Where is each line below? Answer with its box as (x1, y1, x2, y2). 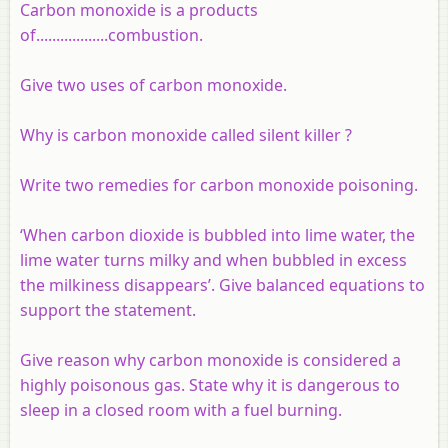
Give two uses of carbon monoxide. (20, 73, 287, 96)
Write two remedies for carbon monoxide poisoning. (20, 173, 418, 196)
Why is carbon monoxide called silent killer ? (20, 123, 352, 146)
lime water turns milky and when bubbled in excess (20, 248, 407, 271)
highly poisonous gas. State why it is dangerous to (20, 373, 400, 396)
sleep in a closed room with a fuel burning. (20, 398, 342, 421)
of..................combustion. (20, 23, 203, 46)
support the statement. (20, 298, 196, 321)
